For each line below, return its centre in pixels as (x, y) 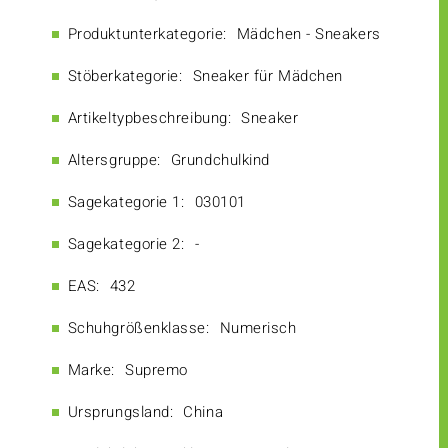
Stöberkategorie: (125, 76)
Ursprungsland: (120, 412)
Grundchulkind (220, 160)
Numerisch (258, 328)
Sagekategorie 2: (126, 244)
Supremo (156, 370)
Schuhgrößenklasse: (138, 328)
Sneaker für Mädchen (267, 76)
